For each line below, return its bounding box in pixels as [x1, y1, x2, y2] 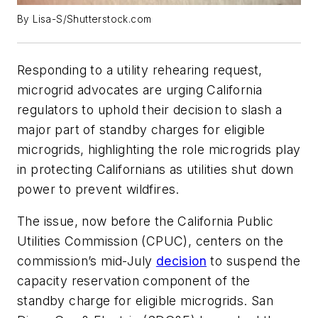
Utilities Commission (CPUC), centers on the [17, 234, 284, 249]
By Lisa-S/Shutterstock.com [17, 13, 152, 25]
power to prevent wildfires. [17, 181, 180, 197]
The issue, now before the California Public [17, 214, 274, 229]
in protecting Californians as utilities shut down [17, 161, 294, 177]
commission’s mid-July [17, 253, 156, 269]
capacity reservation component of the [17, 273, 251, 289]
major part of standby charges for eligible [17, 121, 265, 137]
